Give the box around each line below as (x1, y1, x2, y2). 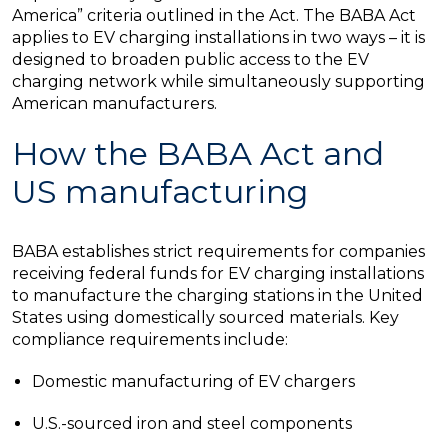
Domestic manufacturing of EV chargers (32, 372, 355, 392)
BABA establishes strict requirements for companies (12, 242, 425, 262)
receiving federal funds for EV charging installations (12, 264, 424, 284)
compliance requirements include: (12, 330, 288, 350)
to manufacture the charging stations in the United (12, 286, 423, 306)
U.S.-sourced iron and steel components (32, 414, 352, 434)
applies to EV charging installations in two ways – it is (12, 28, 425, 48)
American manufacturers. (12, 94, 217, 114)
